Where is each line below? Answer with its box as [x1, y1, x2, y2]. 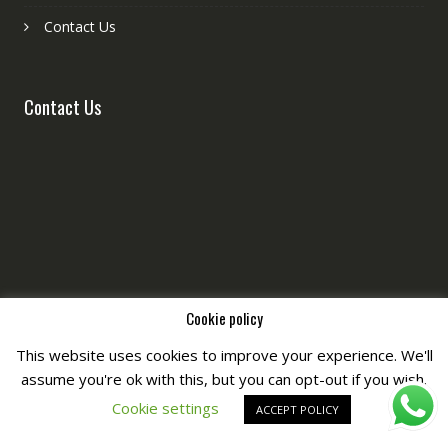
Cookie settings [112, 398, 219, 418]
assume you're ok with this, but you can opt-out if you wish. [21, 369, 427, 389]
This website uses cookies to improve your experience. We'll [15, 345, 433, 366]
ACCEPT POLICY [256, 402, 339, 417]
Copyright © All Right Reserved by [84, 389, 306, 409]
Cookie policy [185, 307, 263, 330]
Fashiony [305, 389, 364, 409]
